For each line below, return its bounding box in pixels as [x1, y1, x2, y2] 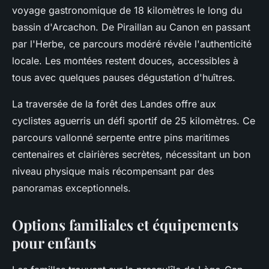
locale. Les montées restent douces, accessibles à [12, 54, 238, 67]
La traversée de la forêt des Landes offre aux [12, 97, 216, 110]
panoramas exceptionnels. [12, 181, 131, 194]
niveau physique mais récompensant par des [12, 165, 214, 177]
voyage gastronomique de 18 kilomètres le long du [12, 4, 242, 16]
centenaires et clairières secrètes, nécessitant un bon [12, 148, 250, 160]
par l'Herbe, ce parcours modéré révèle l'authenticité [12, 37, 252, 50]
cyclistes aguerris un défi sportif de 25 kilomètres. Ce [12, 114, 255, 127]
